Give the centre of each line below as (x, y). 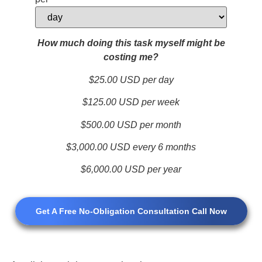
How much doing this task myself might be (131, 43)
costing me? (131, 57)
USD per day (145, 80)
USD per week (148, 102)
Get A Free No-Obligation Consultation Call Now (131, 211)
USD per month (148, 125)
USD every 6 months (152, 147)
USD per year (152, 170)
